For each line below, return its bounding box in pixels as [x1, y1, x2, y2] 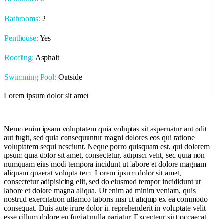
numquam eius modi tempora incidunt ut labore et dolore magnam [4, 160, 206, 169]
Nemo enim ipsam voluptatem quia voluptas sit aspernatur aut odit [4, 125, 207, 133]
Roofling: [4, 53, 34, 62]
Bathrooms [4, 14, 38, 23]
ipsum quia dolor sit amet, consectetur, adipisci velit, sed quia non [4, 151, 205, 160]
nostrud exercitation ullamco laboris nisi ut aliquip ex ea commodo [4, 195, 208, 204]
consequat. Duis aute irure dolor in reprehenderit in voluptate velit [4, 204, 206, 213]
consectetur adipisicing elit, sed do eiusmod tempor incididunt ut [4, 177, 201, 186]
